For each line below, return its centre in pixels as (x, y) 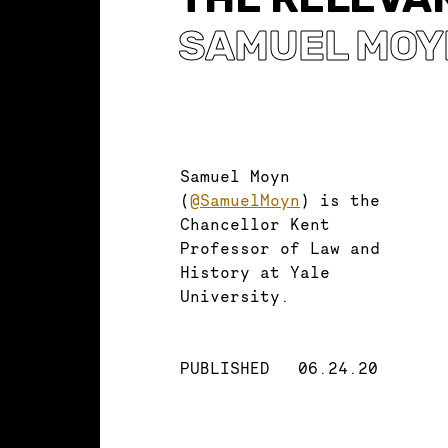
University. (235, 295)
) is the (340, 199)
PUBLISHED (225, 367)
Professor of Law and (280, 247)
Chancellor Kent (255, 223)
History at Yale (255, 271)
